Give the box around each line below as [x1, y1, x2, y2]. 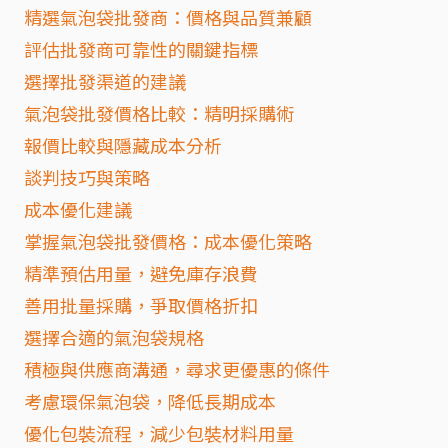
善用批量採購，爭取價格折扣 [24, 291, 258, 318]
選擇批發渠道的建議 [24, 67, 186, 94]
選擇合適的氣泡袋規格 [24, 323, 204, 350]
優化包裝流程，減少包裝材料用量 [24, 419, 294, 446]
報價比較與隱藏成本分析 [24, 131, 222, 158]
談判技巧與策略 [24, 163, 150, 190]
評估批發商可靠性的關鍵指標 [24, 35, 258, 62]
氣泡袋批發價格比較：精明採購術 [24, 99, 294, 126]
